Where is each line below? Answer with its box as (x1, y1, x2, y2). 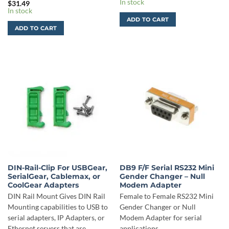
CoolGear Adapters (7, 181, 79, 190)
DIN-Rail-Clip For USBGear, (7, 164, 107, 172)
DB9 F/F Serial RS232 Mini (119, 164, 214, 172)
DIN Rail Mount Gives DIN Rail (7, 192, 105, 200)
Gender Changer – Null (119, 172, 205, 181)
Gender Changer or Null (119, 202, 196, 211)
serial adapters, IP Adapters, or (7, 213, 105, 222)
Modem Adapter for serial (119, 213, 202, 222)
